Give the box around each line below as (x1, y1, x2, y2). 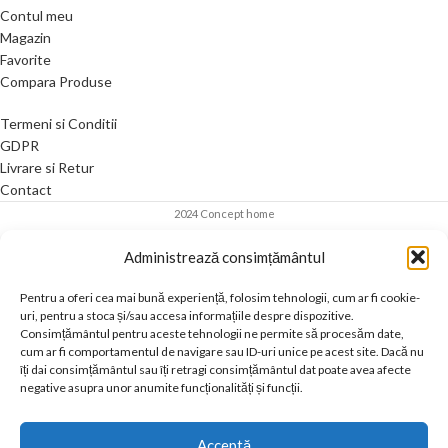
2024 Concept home (173, 207, 275, 221)
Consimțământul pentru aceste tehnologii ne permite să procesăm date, (20, 326, 404, 341)
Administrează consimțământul (123, 248, 325, 266)
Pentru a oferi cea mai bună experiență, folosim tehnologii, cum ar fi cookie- (20, 290, 420, 305)
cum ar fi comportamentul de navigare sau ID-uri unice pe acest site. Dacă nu (20, 344, 424, 359)
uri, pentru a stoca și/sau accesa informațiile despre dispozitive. (20, 308, 354, 323)
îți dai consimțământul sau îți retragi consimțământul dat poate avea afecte (20, 362, 411, 377)
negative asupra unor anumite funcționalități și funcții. (20, 380, 303, 395)
